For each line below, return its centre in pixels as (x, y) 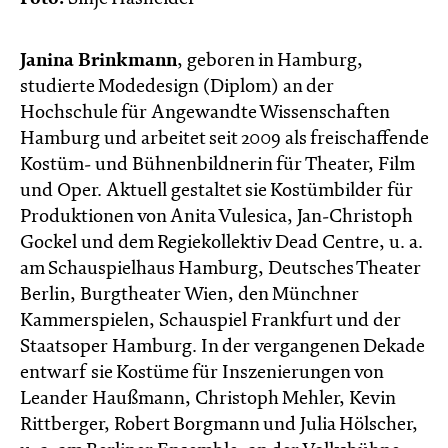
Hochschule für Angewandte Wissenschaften (204, 113)
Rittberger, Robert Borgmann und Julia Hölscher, (219, 425)
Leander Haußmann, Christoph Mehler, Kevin (207, 399)
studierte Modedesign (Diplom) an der (177, 87)
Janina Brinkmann (98, 61)
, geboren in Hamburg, (270, 61)
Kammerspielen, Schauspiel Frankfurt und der (210, 321)
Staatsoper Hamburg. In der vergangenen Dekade (222, 347)
